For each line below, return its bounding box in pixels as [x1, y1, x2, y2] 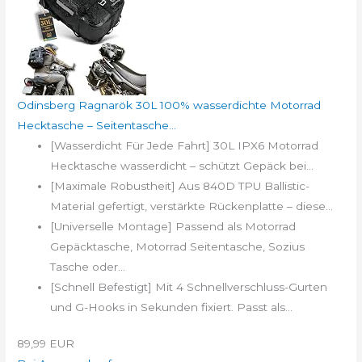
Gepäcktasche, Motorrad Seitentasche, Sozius [50, 239, 305, 253]
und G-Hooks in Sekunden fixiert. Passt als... [50, 300, 293, 314]
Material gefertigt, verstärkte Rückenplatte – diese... [50, 199, 334, 213]
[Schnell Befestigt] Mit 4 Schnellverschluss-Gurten [50, 280, 328, 293]
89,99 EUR [17, 337, 75, 351]
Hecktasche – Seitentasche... [17, 118, 177, 132]
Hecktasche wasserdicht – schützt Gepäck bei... [50, 158, 314, 172]
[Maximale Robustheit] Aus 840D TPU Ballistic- [50, 179, 310, 192]
